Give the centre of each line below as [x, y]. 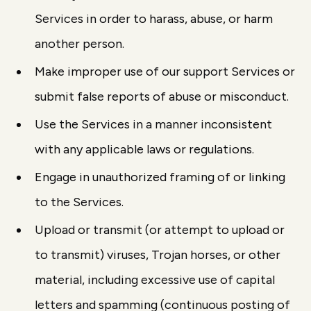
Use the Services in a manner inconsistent [154, 124]
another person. [80, 44]
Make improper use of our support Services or [165, 72]
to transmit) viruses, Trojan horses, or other [158, 255]
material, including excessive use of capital [155, 280]
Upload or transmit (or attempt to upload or [160, 230]
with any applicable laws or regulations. [145, 149]
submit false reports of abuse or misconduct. [162, 96]
